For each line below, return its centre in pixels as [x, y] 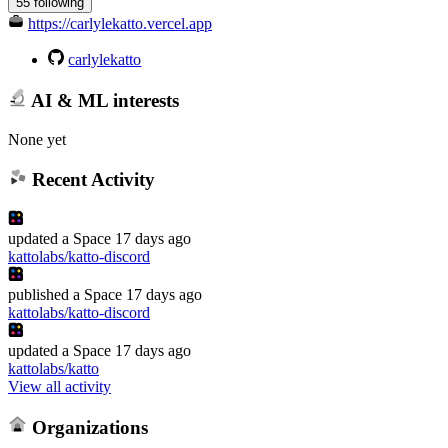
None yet [37, 139]
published [38, 294]
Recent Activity [90, 180]
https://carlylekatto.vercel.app [120, 24]
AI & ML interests [102, 100]
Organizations [87, 427]
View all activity [59, 386]
